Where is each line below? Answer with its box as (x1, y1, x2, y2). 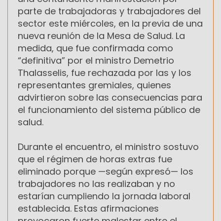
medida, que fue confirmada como (18, 42, 173, 55)
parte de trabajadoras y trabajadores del (18, 5, 201, 18)
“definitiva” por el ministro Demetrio (18, 54, 174, 67)
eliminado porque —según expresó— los (18, 165, 193, 178)
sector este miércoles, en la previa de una (18, 17, 203, 30)
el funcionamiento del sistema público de (18, 104, 200, 116)
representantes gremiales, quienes (18, 79, 171, 92)
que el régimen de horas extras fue (18, 153, 172, 166)
